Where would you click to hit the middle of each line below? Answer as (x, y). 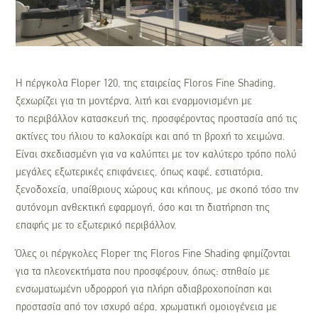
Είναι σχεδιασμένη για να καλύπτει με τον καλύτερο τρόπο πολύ (157, 154)
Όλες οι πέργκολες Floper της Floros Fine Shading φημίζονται (153, 254)
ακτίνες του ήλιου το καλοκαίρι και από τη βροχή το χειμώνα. (151, 137)
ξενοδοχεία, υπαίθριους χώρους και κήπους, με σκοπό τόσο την (158, 190)
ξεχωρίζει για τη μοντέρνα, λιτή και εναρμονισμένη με (134, 101)
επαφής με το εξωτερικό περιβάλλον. (97, 225)
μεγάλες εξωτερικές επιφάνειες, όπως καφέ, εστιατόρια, (140, 172)
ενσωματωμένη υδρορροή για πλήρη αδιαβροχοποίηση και (144, 289)
